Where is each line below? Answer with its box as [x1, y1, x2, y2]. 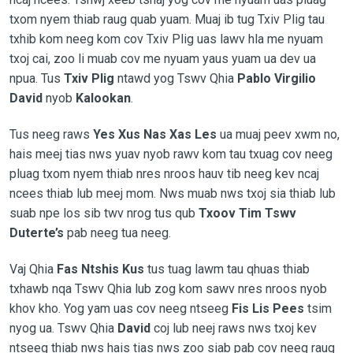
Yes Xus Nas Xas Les [92, 126, 217, 142]
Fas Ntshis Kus [56, 261, 144, 277]
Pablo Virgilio [236, 70, 316, 86]
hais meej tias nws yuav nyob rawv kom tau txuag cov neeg [9, 146, 333, 162]
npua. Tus [9, 70, 64, 86]
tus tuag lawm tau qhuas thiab [143, 261, 310, 277]
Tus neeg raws [9, 126, 93, 142]
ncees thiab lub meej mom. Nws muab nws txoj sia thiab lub [9, 185, 336, 201]
